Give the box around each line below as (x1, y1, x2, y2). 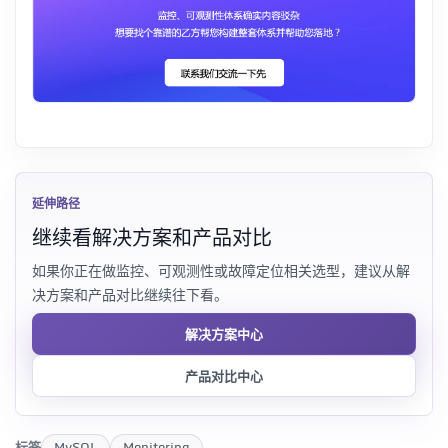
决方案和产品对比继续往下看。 (32, 282, 228, 306)
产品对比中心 (185, 364, 263, 387)
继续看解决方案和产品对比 (32, 220, 272, 254)
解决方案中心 (185, 322, 263, 345)
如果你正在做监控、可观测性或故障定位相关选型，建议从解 (32, 258, 410, 282)
